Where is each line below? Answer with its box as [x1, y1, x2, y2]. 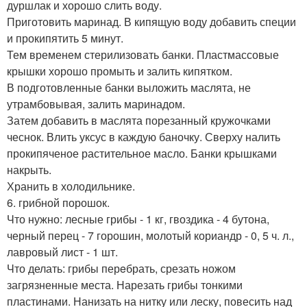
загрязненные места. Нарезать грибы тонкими [7, 277, 243, 293]
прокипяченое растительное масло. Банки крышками [7, 145, 277, 162]
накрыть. [7, 162, 51, 178]
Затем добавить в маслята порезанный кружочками [7, 112, 271, 129]
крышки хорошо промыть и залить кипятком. [7, 63, 232, 79]
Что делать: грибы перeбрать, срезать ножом [7, 260, 236, 277]
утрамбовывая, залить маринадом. [7, 96, 185, 112]
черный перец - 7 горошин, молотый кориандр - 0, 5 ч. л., [7, 228, 294, 244]
